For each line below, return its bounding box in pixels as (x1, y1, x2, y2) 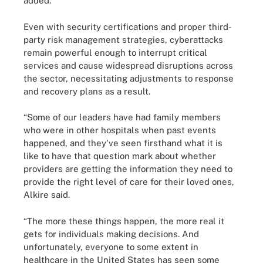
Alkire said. (23, 190, 70, 200)
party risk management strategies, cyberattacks (23, 34, 223, 45)
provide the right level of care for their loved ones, (23, 177, 234, 187)
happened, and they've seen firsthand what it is (23, 138, 222, 148)
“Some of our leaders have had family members (23, 112, 221, 122)
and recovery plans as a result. (23, 86, 150, 96)
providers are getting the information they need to (23, 164, 232, 174)
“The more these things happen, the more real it (23, 215, 224, 226)
